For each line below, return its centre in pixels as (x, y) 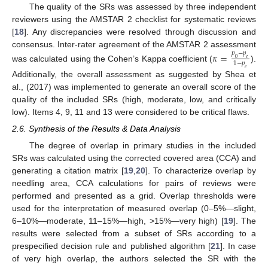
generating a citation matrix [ (68, 171)
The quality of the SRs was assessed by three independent (142, 7)
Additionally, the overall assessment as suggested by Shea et (134, 74)
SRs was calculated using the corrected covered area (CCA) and (134, 158)
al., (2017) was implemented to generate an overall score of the (134, 86)
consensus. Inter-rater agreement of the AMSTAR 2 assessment (134, 45)
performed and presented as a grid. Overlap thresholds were (134, 196)
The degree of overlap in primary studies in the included (142, 146)
